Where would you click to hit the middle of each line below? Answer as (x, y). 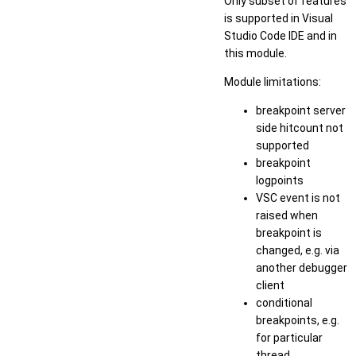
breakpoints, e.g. (298, 320)
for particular (289, 337)
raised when (287, 215)
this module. (255, 53)
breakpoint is (289, 232)
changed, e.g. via (298, 250)
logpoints (280, 180)
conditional (284, 302)
